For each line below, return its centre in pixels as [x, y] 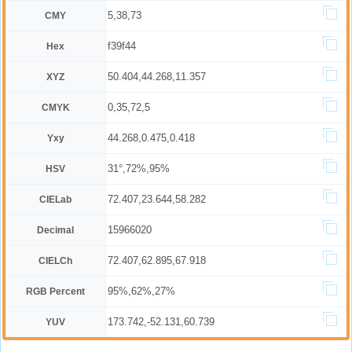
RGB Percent [56, 291]
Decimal [56, 230]
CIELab [56, 200]
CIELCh [56, 261]
